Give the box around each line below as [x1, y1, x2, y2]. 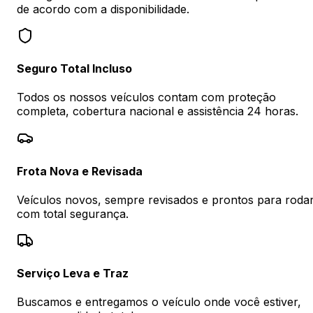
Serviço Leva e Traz [17, 266, 129, 281]
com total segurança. [17, 206, 129, 221]
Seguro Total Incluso [17, 61, 132, 76]
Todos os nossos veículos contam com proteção [17, 90, 276, 105]
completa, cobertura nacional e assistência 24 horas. [17, 104, 298, 119]
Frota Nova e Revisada [17, 163, 143, 178]
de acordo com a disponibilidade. [17, 1, 189, 16]
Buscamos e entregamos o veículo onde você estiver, [17, 295, 301, 310]
